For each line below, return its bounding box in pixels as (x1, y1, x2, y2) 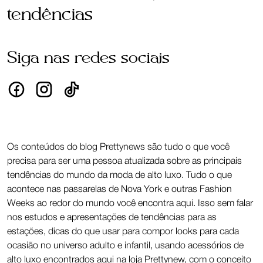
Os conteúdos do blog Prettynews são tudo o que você (7, 143, 230, 151)
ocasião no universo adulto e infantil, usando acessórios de (7, 242, 244, 250)
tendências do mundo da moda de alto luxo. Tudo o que (7, 171, 232, 180)
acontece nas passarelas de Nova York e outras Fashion (7, 186, 232, 194)
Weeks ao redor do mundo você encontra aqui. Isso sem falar (7, 200, 253, 208)
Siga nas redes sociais (7, 49, 170, 68)
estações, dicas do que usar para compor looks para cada (7, 228, 239, 236)
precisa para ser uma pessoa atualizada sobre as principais (7, 157, 242, 166)
